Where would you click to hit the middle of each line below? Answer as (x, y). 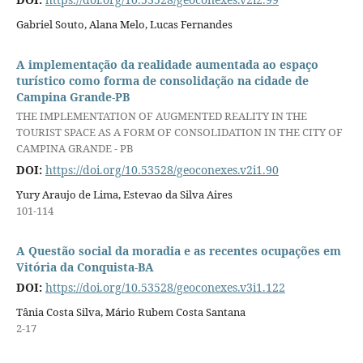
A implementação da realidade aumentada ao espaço (167, 64)
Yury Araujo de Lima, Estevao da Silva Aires (124, 194)
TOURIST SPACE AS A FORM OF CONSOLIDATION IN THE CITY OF (179, 132)
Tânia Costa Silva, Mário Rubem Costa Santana (130, 312)
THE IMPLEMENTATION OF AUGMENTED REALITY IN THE (161, 116)
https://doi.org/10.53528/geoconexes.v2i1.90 (162, 169)
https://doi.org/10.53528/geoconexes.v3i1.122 (165, 287)
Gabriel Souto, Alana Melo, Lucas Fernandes (124, 24)
